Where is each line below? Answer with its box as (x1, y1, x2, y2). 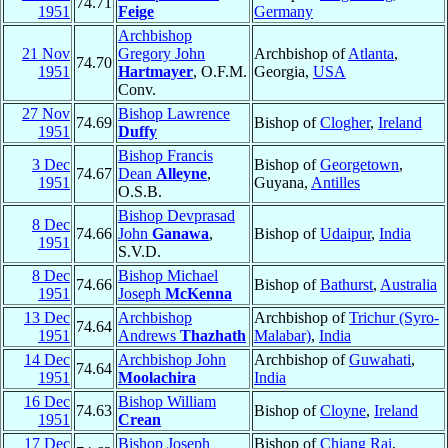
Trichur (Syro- (349, 309, 439, 327)
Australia (380, 276, 437, 294)
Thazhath (180, 327, 246, 345)
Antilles (311, 174, 360, 192)
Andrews (118, 327, 180, 345)
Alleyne (156, 165, 207, 183)
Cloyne (320, 402, 366, 420)
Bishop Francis (118, 147, 213, 165)
